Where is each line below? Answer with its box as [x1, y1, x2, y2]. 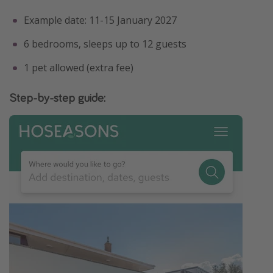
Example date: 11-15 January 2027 [24, 13, 177, 27]
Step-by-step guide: [9, 90, 105, 105]
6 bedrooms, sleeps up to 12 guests [24, 37, 186, 51]
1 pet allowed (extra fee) [24, 61, 133, 75]
